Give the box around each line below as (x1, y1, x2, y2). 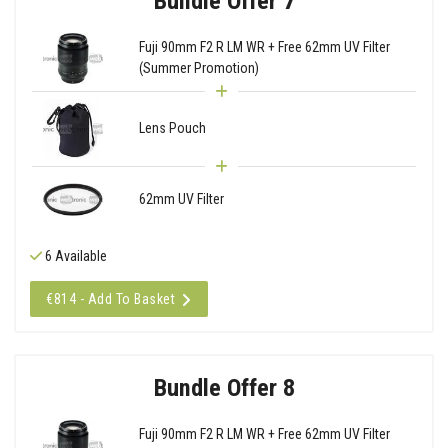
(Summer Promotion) (138, 60, 259, 77)
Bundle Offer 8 (153, 372, 295, 402)
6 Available (42, 247, 107, 264)
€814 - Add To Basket (46, 290, 175, 307)
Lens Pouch (138, 120, 206, 137)
